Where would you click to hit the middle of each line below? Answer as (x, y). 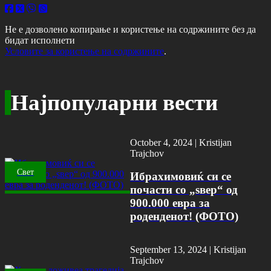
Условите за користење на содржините (84, 51)
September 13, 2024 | (171, 250)
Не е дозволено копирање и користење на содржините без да (130, 29)
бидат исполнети (40, 40)
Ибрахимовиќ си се (181, 177)
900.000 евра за (170, 203)
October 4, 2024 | (165, 142)
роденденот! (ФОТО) (184, 217)
